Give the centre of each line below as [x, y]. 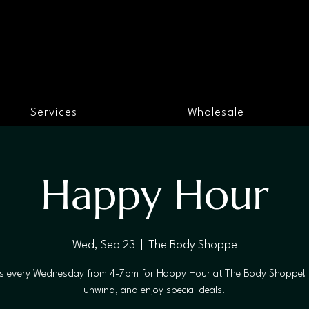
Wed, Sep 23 [103, 245]
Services [54, 112]
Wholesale [216, 112]
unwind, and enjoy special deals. [154, 290]
